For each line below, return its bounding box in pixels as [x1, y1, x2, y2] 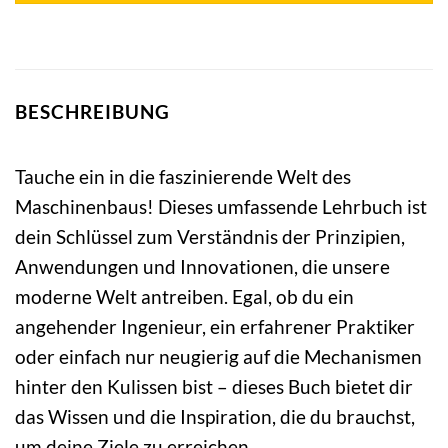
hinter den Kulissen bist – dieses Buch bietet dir [15, 374, 413, 398]
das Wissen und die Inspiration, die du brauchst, [15, 404, 415, 428]
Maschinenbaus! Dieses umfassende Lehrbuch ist [15, 194, 427, 218]
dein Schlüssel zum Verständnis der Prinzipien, [15, 224, 405, 248]
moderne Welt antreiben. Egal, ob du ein [15, 284, 354, 308]
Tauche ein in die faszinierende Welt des [15, 164, 351, 188]
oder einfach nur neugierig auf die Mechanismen [15, 344, 422, 368]
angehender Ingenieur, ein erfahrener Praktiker [15, 314, 415, 338]
